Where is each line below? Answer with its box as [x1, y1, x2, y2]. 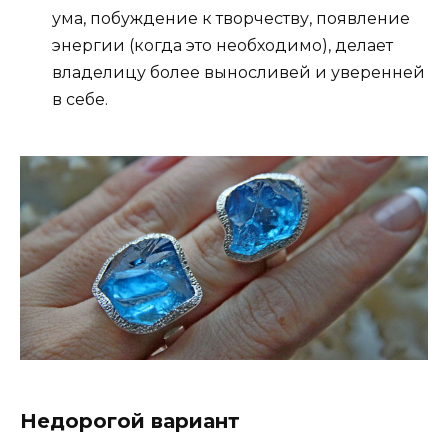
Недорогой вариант [20, 409, 240, 434]
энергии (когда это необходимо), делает [52, 36, 393, 56]
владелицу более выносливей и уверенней [52, 63, 425, 83]
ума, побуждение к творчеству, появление [52, 9, 410, 29]
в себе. [52, 90, 108, 110]
